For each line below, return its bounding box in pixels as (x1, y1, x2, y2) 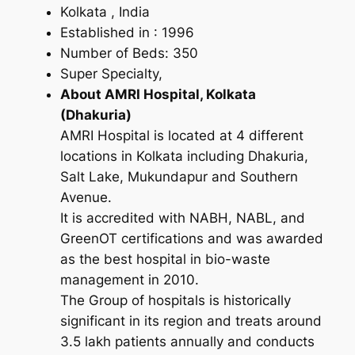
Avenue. (59, 189, 112, 205)
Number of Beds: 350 (59, 44, 198, 61)
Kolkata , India (59, 3, 150, 20)
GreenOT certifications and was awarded (59, 230, 323, 246)
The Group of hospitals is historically (59, 292, 291, 308)
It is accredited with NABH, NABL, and (59, 209, 305, 226)
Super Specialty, (59, 65, 162, 82)
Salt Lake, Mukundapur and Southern (59, 168, 298, 185)
